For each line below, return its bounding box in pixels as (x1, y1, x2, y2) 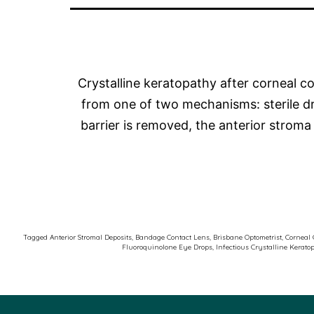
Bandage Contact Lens (135, 233, 210, 242)
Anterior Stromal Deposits (50, 233, 132, 242)
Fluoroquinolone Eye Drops (121, 243, 212, 252)
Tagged (23, 233, 50, 242)
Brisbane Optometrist (213, 233, 282, 242)
